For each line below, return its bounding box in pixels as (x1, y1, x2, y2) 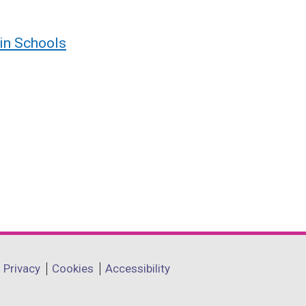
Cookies (52, 261, 94, 275)
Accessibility (105, 261, 170, 275)
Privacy (3, 261, 40, 275)
